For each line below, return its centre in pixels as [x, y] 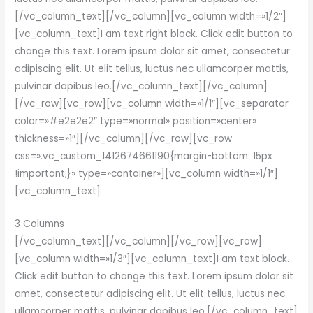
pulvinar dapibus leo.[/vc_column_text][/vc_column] [141, 86]
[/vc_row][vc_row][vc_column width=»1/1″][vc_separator [152, 103]
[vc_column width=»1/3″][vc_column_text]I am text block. [152, 259]
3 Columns [40, 224]
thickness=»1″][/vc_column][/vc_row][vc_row [124, 138]
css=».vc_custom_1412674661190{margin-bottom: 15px [144, 156]
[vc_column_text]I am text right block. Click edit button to [154, 34]
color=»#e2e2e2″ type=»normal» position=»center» [136, 121]
